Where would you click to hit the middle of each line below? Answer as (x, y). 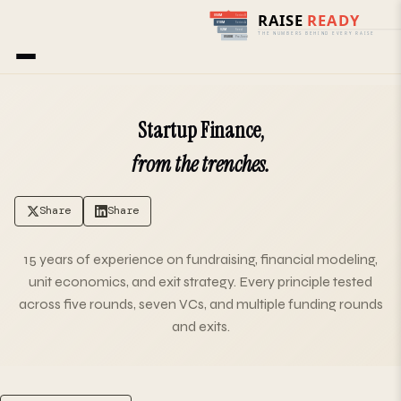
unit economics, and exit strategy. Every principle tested (200, 281)
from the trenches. (200, 164)
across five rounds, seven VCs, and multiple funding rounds (200, 303)
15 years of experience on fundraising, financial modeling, (200, 259)
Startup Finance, (200, 130)
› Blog (47, 62)
